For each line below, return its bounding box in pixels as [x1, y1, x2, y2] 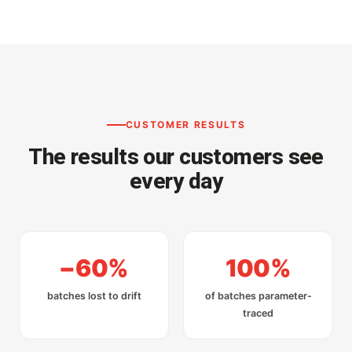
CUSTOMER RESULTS [125, 119, 246, 131]
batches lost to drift [46, 290, 141, 302]
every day [130, 168, 222, 195]
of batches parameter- [204, 290, 312, 302]
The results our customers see [28, 144, 324, 170]
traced [243, 307, 273, 320]
